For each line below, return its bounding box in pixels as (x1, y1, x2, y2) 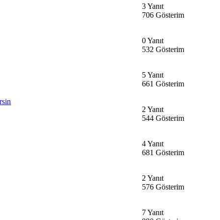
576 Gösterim (142, 182, 184, 191)
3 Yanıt (142, 1, 164, 10)
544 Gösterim (142, 113, 184, 122)
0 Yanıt (142, 36, 164, 45)
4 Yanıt (142, 139, 164, 148)
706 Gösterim (142, 10, 184, 19)
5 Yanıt (142, 70, 164, 79)
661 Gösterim (142, 79, 184, 88)
